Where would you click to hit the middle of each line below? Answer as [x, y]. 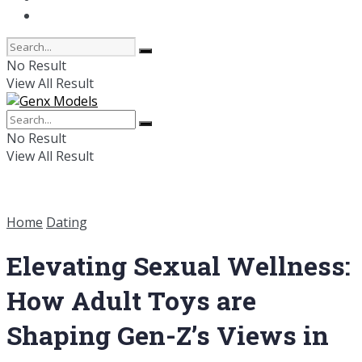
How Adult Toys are [131, 301]
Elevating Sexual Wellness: [179, 266]
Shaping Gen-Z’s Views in [168, 335]
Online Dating [81, 15]
